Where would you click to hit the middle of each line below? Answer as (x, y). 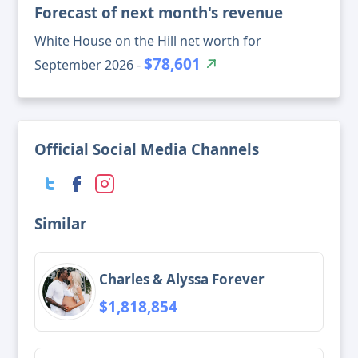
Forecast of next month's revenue (159, 13)
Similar (60, 224)
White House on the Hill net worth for (148, 41)
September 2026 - (89, 65)
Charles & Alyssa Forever (182, 279)
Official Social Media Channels (147, 149)
